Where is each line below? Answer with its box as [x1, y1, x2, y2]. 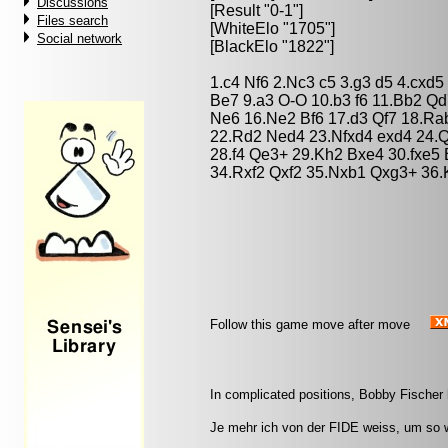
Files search [37, 13, 108, 28]
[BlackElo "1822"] [210, 38, 334, 55]
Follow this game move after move [210, 317, 410, 332]
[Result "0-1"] [210, 2, 303, 19]
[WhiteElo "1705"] [210, 20, 335, 37]
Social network [37, 31, 122, 46]
